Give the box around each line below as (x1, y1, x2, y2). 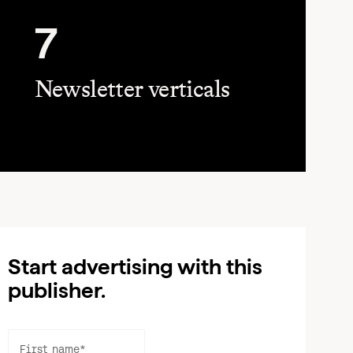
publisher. (8, 278, 106, 302)
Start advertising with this (8, 255, 262, 278)
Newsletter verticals (34, 75, 230, 103)
